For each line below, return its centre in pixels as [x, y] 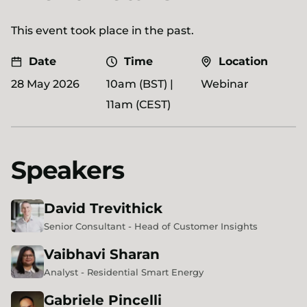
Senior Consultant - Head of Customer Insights [151, 226]
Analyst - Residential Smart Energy [124, 272]
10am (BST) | [139, 84]
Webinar [225, 84]
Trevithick [126, 208]
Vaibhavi [75, 254]
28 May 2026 [45, 84]
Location [244, 61]
